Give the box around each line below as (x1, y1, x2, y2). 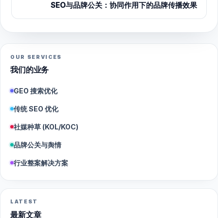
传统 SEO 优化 (14, 104, 58, 113)
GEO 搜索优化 (14, 86, 57, 95)
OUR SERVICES (10, 54, 62, 60)
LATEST (10, 199, 38, 205)
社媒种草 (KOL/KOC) (14, 122, 78, 131)
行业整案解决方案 (14, 158, 68, 167)
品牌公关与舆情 (14, 140, 61, 149)
